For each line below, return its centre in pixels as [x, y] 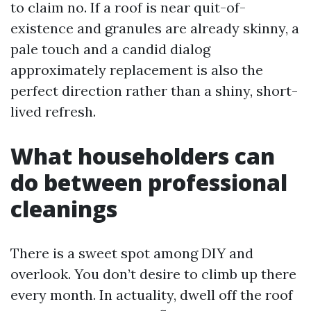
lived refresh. [53, 111]
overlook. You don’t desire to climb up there [153, 274]
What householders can [143, 156]
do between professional [149, 182]
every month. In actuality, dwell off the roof [152, 295]
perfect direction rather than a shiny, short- [154, 91]
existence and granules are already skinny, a [155, 28]
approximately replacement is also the [137, 70]
